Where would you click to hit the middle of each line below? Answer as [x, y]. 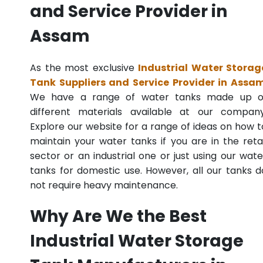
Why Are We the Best [118, 217]
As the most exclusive [84, 68]
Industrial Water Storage [137, 241]
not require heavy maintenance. [104, 186]
